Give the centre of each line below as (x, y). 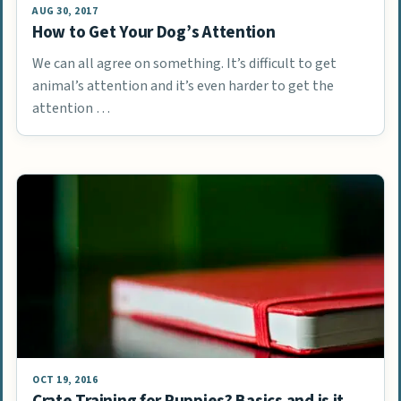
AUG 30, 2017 (65, 11)
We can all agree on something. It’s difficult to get (184, 63)
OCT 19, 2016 (65, 380)
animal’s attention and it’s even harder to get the (183, 85)
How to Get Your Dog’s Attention (154, 32)
